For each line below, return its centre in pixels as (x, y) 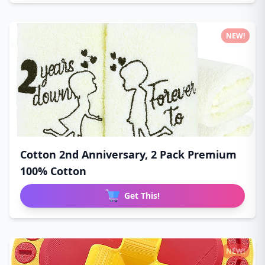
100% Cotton (53, 171)
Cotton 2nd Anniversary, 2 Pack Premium (128, 154)
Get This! (142, 195)
